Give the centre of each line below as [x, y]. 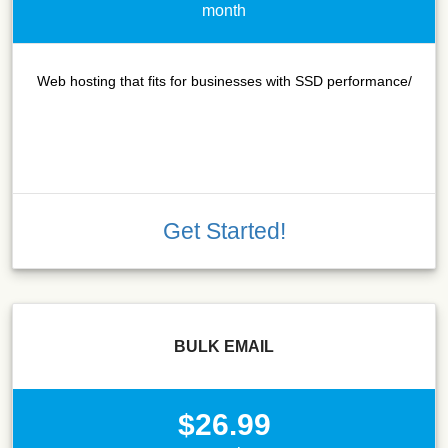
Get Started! [224, 230]
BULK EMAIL [224, 346]
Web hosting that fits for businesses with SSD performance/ [224, 80]
